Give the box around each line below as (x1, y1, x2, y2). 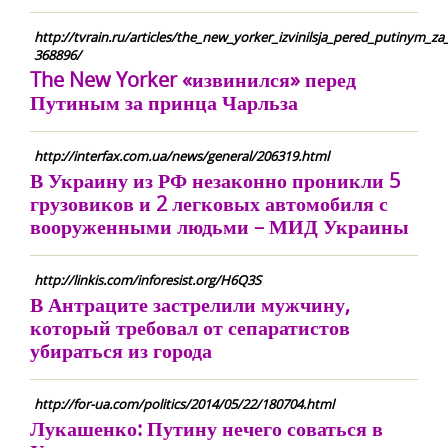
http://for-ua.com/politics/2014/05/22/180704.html (34, 395, 334, 413)
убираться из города (30, 337, 212, 364)
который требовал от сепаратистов (30, 314, 350, 341)
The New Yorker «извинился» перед (30, 66, 356, 93)
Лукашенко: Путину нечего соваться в (30, 415, 383, 442)
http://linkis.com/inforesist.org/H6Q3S (34, 271, 261, 289)
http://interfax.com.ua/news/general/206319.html (34, 147, 329, 165)
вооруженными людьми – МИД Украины (30, 213, 409, 240)
